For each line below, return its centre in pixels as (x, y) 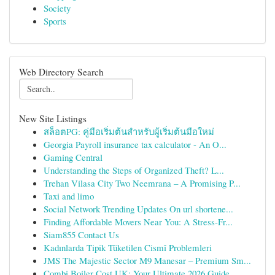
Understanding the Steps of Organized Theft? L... (134, 170)
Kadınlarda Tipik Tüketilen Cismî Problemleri (128, 247)
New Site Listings (53, 118)
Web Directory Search (61, 72)
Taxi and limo (69, 196)
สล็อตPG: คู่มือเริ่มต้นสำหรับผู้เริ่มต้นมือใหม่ (129, 131)
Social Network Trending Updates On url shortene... (138, 209)
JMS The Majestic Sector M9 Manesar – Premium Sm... (147, 260)
